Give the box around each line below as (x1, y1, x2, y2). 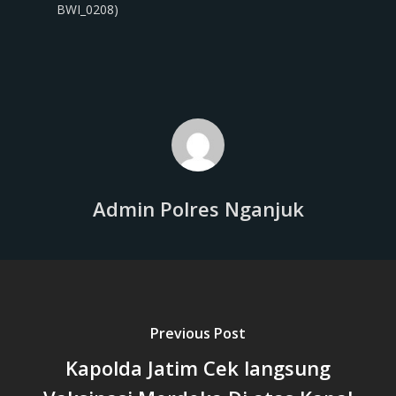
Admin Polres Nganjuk (92, 195, 304, 222)
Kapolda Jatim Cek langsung (65, 354, 331, 381)
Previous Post (150, 323, 246, 343)
